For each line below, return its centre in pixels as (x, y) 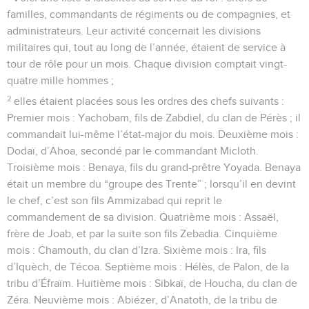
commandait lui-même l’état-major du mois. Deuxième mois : (153, 134)
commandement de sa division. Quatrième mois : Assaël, (143, 217)
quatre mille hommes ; (60, 80)
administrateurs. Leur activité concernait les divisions (134, 31)
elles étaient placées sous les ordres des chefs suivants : (149, 101)
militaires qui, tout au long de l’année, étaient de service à (146, 47)
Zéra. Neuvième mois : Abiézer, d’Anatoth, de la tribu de (142, 300)
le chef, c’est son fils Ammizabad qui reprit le (114, 200)
